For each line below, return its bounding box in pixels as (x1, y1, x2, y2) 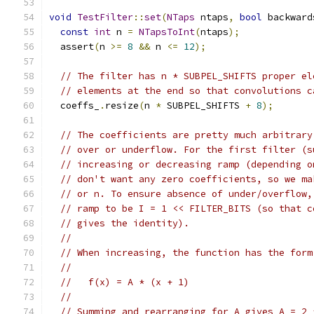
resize (105, 100, 139, 111)
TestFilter (77, 11, 133, 23)
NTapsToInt (139, 26, 195, 38)
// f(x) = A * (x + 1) (60, 276, 189, 288)
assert (49, 41, 94, 53)
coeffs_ (49, 100, 100, 111)
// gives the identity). (60, 217, 189, 229)
